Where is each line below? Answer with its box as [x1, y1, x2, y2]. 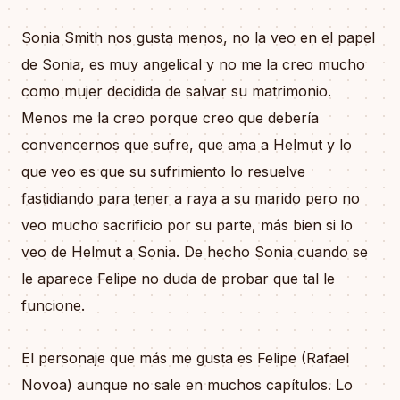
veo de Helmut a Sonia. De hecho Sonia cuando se [21, 242, 368, 261]
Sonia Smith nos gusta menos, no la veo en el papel [21, 28, 375, 46]
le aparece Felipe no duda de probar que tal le [21, 269, 335, 287]
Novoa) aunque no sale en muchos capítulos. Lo [21, 375, 353, 394]
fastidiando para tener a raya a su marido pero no [21, 188, 360, 207]
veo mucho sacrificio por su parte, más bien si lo [21, 215, 353, 234]
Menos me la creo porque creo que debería [21, 108, 319, 127]
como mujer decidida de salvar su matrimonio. [21, 81, 331, 100]
